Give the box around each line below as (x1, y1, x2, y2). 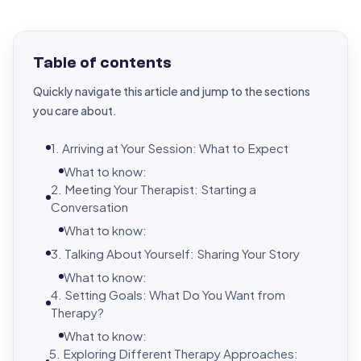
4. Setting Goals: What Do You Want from (50, 284, 285, 304)
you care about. (33, 101, 117, 119)
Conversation (50, 196, 128, 216)
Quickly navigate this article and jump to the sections (33, 81, 310, 100)
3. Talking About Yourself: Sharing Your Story (51, 243, 300, 263)
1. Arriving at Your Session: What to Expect (51, 137, 288, 157)
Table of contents (33, 53, 172, 72)
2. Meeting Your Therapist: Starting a (50, 178, 256, 198)
